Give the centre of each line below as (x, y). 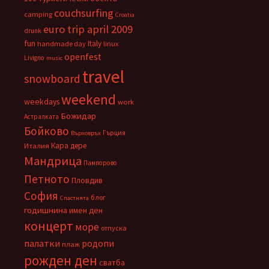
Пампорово (100, 163)
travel (103, 77)
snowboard (52, 79)
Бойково (47, 131)
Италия (37, 146)
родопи (98, 243)
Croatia (125, 15)
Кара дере (69, 146)
